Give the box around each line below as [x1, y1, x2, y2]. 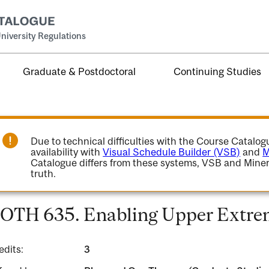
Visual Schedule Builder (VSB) [103, 146, 241, 158]
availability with [31, 146, 103, 158]
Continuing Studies [174, 65, 262, 77]
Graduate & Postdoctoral [23, 65, 136, 77]
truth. [31, 168, 56, 180]
